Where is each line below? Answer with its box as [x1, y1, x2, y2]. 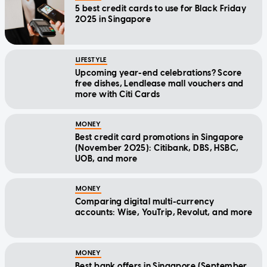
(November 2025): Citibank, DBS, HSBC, [75, 143, 239, 154]
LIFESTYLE [76, 56, 107, 64]
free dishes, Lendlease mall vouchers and [75, 79, 244, 89]
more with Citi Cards [75, 89, 160, 100]
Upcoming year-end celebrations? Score [75, 68, 242, 79]
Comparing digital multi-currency [75, 197, 215, 207]
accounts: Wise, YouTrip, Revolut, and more [75, 207, 253, 218]
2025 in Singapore [75, 14, 151, 25]
